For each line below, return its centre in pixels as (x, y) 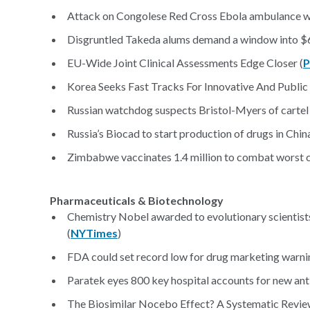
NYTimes (94, 233)
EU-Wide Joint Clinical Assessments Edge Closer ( (185, 63)
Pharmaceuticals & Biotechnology (137, 200)
